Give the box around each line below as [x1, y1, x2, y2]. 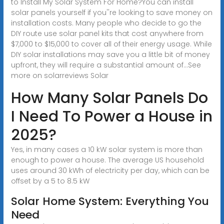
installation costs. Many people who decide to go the [10, 17, 201, 28]
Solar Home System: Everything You [10, 193, 209, 209]
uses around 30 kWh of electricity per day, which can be [10, 165, 209, 175]
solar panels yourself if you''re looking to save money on [10, 7, 212, 17]
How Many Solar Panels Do [10, 87, 208, 108]
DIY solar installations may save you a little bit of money [10, 49, 210, 59]
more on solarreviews [10, 70, 90, 80]
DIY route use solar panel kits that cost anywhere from [10, 28, 203, 38]
